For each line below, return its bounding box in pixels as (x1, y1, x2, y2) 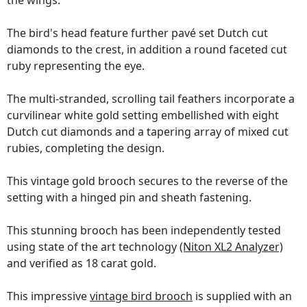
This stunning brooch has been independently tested (7, 223, 281, 238)
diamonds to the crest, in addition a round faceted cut (7, 42, 287, 58)
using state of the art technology (7, 239, 180, 255)
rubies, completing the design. (7, 140, 164, 156)
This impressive (7, 288, 90, 304)
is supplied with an (193, 288, 292, 304)
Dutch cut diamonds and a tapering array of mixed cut (7, 124, 288, 140)
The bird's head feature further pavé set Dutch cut (7, 25, 268, 41)
